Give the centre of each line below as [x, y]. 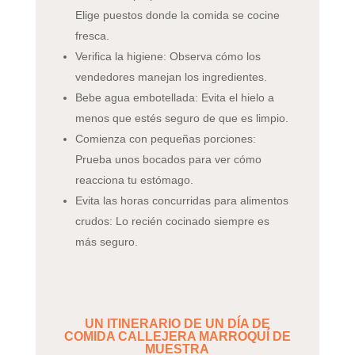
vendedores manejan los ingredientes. [171, 76]
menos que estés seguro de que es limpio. [181, 118]
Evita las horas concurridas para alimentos [181, 200]
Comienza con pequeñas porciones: [165, 138]
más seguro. [106, 241]
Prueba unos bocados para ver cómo [168, 159]
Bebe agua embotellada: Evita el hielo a [174, 97]
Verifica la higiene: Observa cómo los [168, 56]
